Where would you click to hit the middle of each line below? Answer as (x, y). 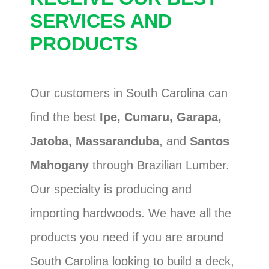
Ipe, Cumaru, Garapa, (161, 117)
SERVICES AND (101, 21)
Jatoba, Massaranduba (95, 141)
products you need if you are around (127, 237)
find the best (65, 117)
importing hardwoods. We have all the (131, 213)
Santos (210, 141)
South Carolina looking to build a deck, (132, 261)
